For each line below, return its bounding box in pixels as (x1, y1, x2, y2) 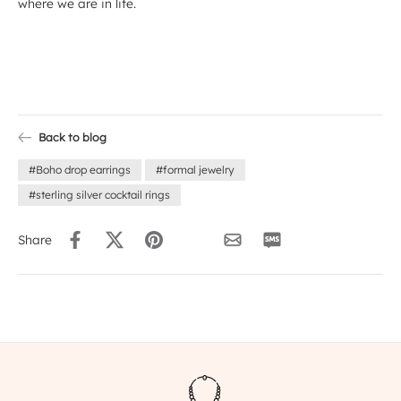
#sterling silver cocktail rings (29, 187, 170, 201)
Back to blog (38, 130, 107, 144)
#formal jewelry (156, 162, 235, 176)
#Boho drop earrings (29, 162, 131, 176)
